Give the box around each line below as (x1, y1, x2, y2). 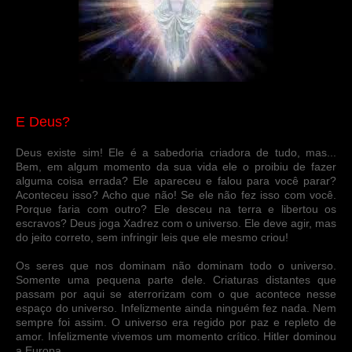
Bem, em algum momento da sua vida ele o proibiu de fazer (16, 159, 336, 173)
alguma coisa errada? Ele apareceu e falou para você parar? (16, 174, 336, 187)
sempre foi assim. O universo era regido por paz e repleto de (16, 315, 336, 328)
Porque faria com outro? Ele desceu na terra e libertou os (16, 202, 336, 215)
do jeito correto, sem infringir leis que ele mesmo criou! (16, 230, 288, 244)
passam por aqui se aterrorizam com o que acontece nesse (16, 287, 336, 300)
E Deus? (16, 113, 70, 130)
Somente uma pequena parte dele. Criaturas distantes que (16, 273, 336, 286)
